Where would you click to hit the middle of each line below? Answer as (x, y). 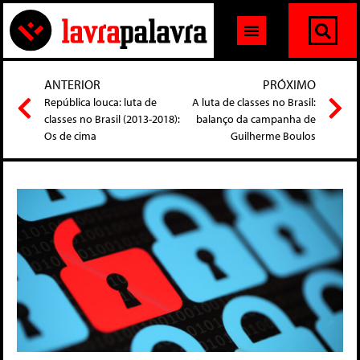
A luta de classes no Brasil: (254, 102)
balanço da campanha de (256, 119)
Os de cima (70, 136)
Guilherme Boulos (273, 136)
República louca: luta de (100, 102)
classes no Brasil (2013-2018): (112, 119)
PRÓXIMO (289, 85)
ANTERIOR (72, 85)
